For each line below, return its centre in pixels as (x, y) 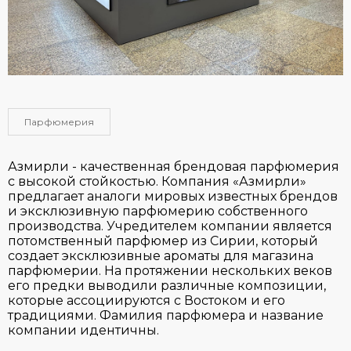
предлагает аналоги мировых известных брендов (173, 196)
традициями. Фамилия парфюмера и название (166, 315)
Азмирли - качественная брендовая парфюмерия (174, 166)
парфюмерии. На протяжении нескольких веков (170, 270)
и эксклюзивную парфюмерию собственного (158, 211)
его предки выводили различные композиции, (167, 285)
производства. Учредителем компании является (170, 226)
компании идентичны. (83, 330)
